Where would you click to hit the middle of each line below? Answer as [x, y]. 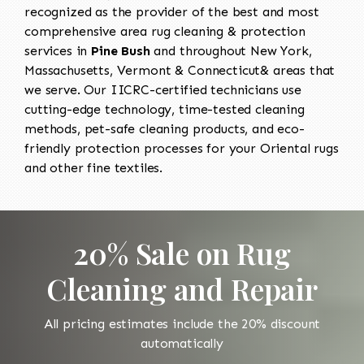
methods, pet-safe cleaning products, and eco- [165, 128]
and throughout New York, [231, 50]
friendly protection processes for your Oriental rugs [182, 148]
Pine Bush [121, 50]
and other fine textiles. [94, 167]
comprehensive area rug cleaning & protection [165, 31]
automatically [182, 343]
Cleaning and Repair [182, 288]
